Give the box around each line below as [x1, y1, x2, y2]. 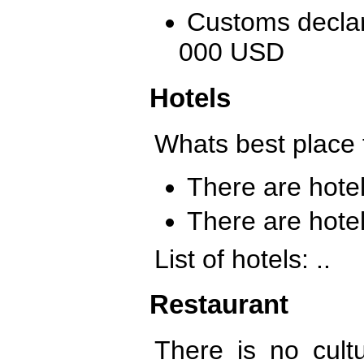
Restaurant [149, 289, 288, 320]
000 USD [179, 37, 284, 67]
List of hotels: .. [154, 244, 331, 274]
